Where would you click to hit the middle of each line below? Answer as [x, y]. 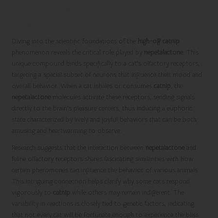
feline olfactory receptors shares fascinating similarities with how [102, 159]
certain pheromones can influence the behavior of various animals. [105, 170]
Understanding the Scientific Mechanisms [108, 10]
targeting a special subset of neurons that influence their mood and [107, 74]
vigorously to [32, 192]
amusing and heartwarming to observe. [67, 130]
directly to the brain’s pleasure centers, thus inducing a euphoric [102, 108]
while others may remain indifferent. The [127, 192]
